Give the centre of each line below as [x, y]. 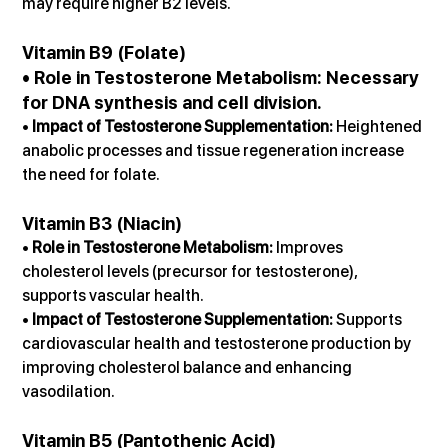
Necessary [373, 77]
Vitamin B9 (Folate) [104, 52]
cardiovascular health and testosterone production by [218, 343]
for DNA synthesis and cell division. [172, 102]
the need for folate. [91, 174]
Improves [310, 247]
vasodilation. [69, 391]
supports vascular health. [113, 295]
